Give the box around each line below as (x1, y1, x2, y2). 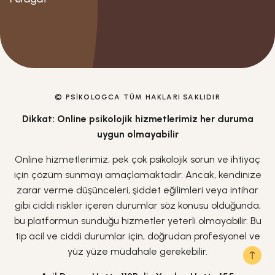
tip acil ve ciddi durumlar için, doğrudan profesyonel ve (15, 230, 260, 242)
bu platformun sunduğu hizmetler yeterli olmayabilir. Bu (14, 215, 261, 227)
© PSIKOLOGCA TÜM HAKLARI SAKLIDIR (55, 93, 220, 101)
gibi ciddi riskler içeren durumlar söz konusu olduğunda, (14, 199, 261, 211)
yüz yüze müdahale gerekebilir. (68, 246, 207, 257)
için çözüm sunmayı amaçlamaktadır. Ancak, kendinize (14, 169, 261, 180)
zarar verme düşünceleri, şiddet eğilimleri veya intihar (17, 184, 258, 196)
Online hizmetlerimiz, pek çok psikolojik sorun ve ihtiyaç (15, 153, 260, 165)
